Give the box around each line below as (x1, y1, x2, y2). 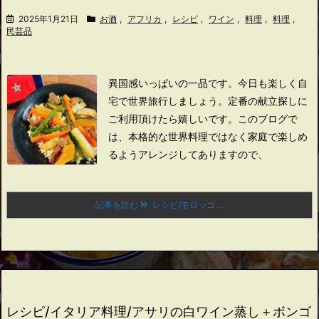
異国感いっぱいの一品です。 (108, 77, 238, 89)
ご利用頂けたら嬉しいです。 (108, 113, 238, 125)
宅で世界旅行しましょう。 (108, 95, 228, 107)
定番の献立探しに (228, 95, 308, 107)
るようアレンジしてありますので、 (108, 148, 268, 160)
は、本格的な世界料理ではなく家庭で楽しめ (108, 130, 308, 142)
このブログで (238, 113, 298, 125)
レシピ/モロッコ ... (148, 199, 224, 210)
